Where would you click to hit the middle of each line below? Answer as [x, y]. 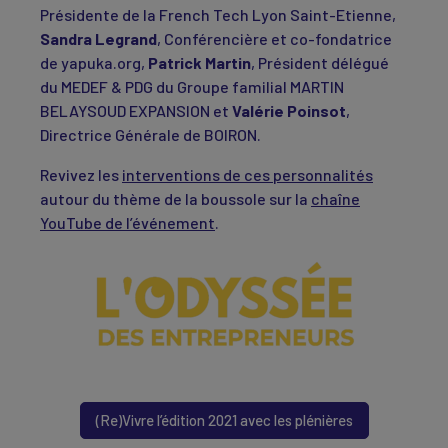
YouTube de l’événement [127, 222]
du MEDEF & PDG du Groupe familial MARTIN [192, 86]
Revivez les [81, 174]
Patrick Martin [199, 62]
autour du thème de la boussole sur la [175, 198]
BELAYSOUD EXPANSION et [136, 110]
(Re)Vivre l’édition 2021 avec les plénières [224, 420]
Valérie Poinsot [289, 110]
